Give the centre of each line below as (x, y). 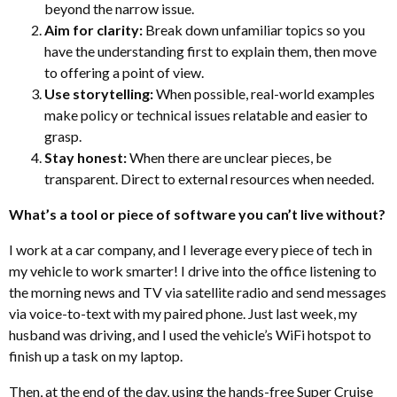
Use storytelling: (100, 94)
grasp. (63, 136)
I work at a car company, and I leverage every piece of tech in (191, 250)
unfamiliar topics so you (293, 30)
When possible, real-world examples (265, 94)
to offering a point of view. (124, 73)
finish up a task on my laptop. (96, 356)
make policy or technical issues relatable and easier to (206, 115)
